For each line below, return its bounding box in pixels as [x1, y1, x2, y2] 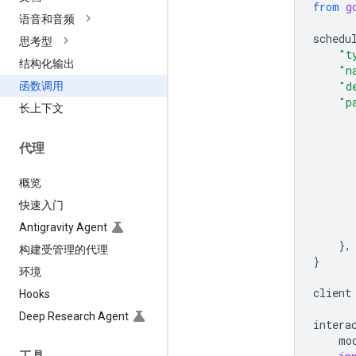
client [313, 284, 351, 300]
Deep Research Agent [19, 309, 129, 323]
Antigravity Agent [19, 220, 107, 234]
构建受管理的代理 [19, 242, 108, 256]
